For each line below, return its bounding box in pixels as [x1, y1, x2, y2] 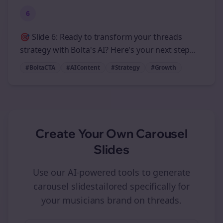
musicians [62, 194, 105, 206]
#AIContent [66, 63, 100, 72]
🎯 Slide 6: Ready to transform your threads [20, 31, 182, 42]
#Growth [150, 63, 176, 72]
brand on [105, 194, 148, 206]
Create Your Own [35, 126, 136, 141]
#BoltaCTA [25, 63, 55, 72]
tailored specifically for [95, 180, 190, 192]
